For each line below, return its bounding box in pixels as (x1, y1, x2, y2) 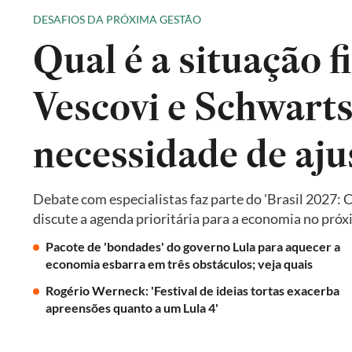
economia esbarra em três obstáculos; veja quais (46, 256, 313, 271)
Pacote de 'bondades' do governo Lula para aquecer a (46, 239, 340, 254)
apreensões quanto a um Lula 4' (46, 300, 221, 315)
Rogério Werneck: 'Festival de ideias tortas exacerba (46, 283, 339, 298)
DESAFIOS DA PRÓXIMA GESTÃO (33, 13, 201, 26)
